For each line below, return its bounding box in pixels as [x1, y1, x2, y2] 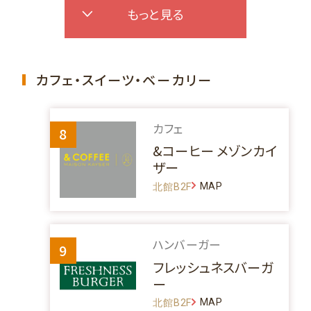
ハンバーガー [153, 236, 221, 253]
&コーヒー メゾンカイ [153, 141, 277, 161]
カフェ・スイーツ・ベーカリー [35, 70, 212, 90]
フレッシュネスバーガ [153, 257, 274, 277]
